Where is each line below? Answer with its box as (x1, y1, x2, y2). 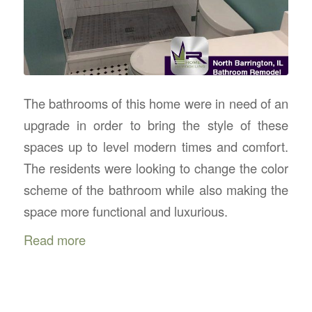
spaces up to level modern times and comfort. (23, 137, 289, 156)
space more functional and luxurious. (23, 202, 228, 221)
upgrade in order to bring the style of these (23, 116, 289, 134)
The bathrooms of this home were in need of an (23, 94, 289, 113)
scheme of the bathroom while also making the (23, 180, 289, 199)
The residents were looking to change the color (23, 159, 289, 178)
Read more (23, 231, 86, 249)
